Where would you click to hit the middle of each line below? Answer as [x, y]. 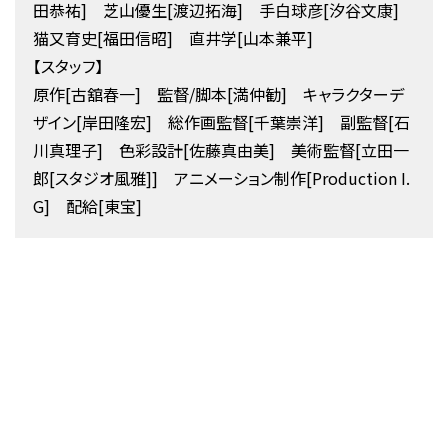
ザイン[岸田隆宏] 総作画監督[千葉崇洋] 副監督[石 [221, 122]
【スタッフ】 [67, 66]
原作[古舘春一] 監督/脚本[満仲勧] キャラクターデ [218, 94]
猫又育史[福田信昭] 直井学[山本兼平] [188, 38]
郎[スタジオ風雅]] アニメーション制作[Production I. [221, 178]
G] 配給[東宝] [103, 206]
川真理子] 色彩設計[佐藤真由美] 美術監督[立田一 [220, 150]
